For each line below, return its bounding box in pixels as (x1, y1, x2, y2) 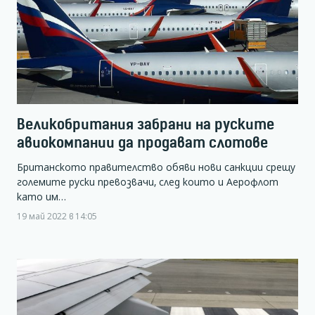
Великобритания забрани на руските (17, 115, 274, 133)
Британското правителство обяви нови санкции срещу (17, 160, 295, 174)
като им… (17, 190, 66, 204)
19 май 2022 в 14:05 (17, 210, 97, 222)
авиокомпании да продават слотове (17, 133, 268, 151)
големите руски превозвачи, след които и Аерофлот (17, 175, 278, 189)
